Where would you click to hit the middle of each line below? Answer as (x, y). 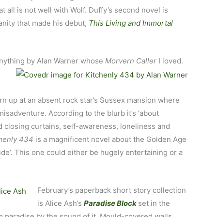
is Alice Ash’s (60, 203)
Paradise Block (111, 203)
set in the (154, 203)
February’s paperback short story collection (111, 190)
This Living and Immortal (131, 23)
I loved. (170, 61)
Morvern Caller (131, 61)
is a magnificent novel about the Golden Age (111, 139)
